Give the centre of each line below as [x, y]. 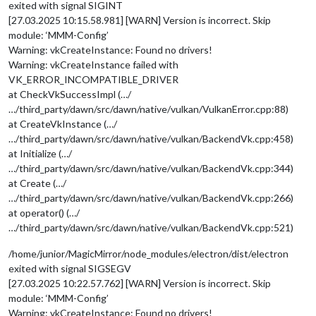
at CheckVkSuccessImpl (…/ [70, 94]
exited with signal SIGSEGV [70, 268]
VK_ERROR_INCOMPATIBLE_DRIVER [93, 79]
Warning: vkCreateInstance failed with [93, 64]
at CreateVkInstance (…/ [63, 123]
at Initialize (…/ [40, 153]
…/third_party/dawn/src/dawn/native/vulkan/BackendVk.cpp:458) [151, 138]
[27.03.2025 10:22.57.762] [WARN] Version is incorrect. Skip [140, 283]
